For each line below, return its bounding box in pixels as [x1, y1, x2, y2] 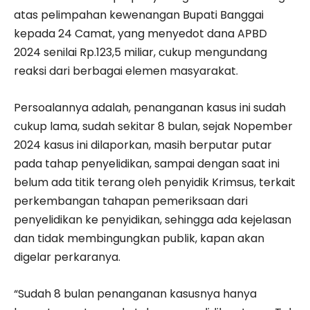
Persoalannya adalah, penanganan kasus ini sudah [14, 100, 286, 116]
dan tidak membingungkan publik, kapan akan [14, 230, 264, 247]
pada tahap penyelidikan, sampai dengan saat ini [14, 156, 280, 172]
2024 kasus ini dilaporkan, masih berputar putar [14, 137, 272, 154]
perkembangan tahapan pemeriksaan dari [14, 193, 248, 210]
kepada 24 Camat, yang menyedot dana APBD [14, 26, 267, 42]
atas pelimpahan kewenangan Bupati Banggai [14, 7, 264, 24]
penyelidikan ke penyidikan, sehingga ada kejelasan [14, 212, 291, 228]
